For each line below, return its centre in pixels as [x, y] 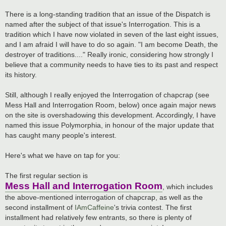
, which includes [188, 186]
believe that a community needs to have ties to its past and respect [111, 64]
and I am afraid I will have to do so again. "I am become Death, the [111, 44]
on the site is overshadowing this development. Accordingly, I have [110, 115]
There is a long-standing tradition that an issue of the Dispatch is [108, 14]
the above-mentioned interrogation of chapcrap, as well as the [104, 197]
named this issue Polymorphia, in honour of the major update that [109, 125]
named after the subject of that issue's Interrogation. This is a [103, 24]
